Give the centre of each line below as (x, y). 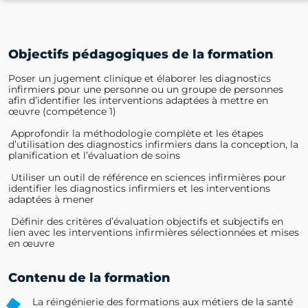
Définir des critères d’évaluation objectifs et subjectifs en (146, 221)
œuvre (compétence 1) (62, 111)
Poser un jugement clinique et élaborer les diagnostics (140, 78)
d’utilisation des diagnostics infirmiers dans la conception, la (153, 144)
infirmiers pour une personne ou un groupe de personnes (146, 89)
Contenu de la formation (89, 277)
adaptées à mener (51, 199)
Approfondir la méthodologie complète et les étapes (136, 133)
